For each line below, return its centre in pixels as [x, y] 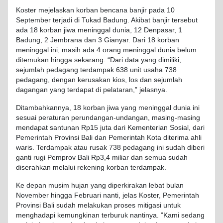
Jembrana [66, 40]
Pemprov [61, 157]
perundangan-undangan [110, 117]
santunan [64, 127]
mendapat [32, 127]
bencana [114, 10]
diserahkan [33, 167]
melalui [64, 167]
